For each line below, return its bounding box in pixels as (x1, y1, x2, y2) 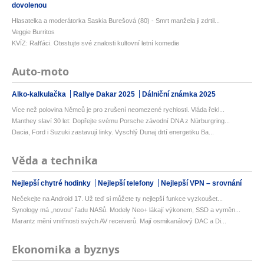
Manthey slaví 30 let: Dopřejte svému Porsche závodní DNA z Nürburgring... (12, 117, 230, 124)
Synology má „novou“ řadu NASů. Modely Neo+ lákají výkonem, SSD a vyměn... (12, 206, 240, 213)
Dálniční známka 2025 (142, 90, 216, 98)
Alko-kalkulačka (12, 90, 68, 98)
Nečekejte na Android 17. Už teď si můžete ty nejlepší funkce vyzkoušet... (12, 194, 223, 202)
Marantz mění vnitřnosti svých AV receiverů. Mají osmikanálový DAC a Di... (12, 217, 226, 225)
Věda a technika (12, 153, 98, 168)
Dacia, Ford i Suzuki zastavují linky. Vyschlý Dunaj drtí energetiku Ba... (12, 128, 214, 136)
